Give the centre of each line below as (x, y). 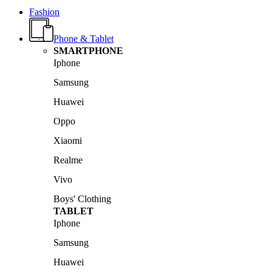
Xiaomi (68, 141)
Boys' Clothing (82, 199)
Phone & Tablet (83, 39)
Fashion (44, 12)
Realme (68, 160)
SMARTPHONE (88, 51)
